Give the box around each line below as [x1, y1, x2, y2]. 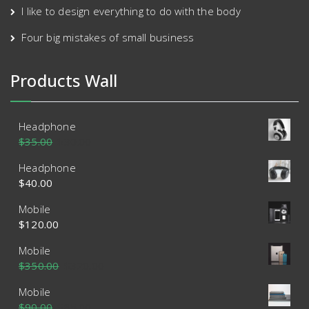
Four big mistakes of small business [21, 30, 195, 45]
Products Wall [10, 69, 118, 92]
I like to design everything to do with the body [21, 4, 241, 19]
